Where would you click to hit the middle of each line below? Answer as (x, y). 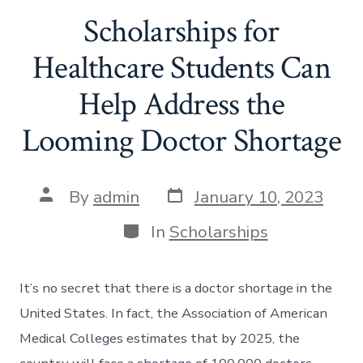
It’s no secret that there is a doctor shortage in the (176, 288)
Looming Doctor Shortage (181, 141)
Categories (162, 228)
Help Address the (181, 105)
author (65, 211)
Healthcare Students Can (181, 68)
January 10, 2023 (259, 196)
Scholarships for (181, 32)
